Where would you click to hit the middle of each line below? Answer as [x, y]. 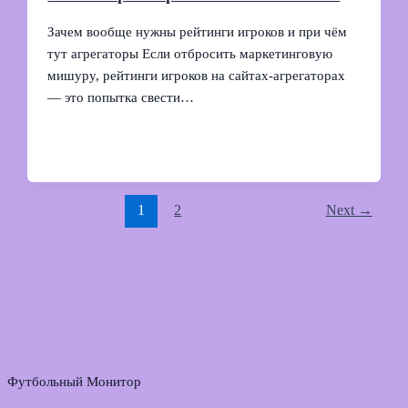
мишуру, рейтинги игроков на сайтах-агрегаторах [197, 76]
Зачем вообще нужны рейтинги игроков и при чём [198, 32]
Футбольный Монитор [74, 382]
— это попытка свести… [121, 98]
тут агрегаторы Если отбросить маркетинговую [190, 54]
